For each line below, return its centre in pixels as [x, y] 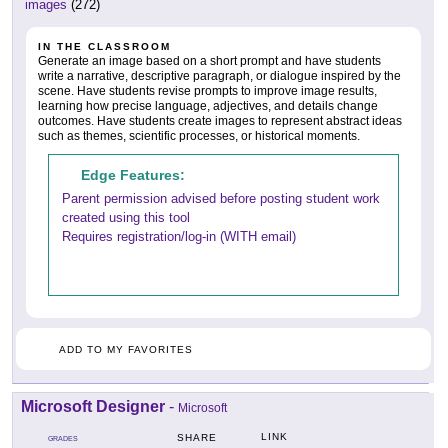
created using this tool [126, 217]
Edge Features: [133, 174]
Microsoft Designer [93, 406]
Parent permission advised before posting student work [221, 198]
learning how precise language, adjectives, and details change [208, 105]
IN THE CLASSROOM [104, 46]
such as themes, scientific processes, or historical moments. [199, 135]
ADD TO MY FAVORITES [126, 349]
